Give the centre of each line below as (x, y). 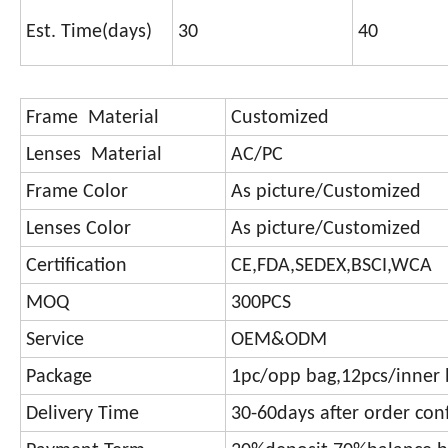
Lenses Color (78, 229)
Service (55, 340)
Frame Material (92, 118)
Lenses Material (94, 155)
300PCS (261, 303)
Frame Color (77, 192)
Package (59, 377)
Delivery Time (82, 414)
